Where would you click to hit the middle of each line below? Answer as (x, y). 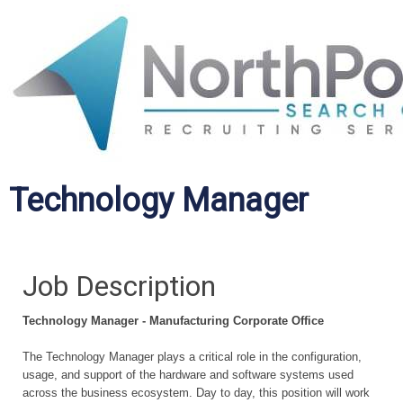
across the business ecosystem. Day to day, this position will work (196, 393)
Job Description (119, 286)
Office (308, 321)
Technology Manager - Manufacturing (128, 321)
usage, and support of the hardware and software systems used (188, 375)
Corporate (262, 321)
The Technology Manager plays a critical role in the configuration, (192, 357)
